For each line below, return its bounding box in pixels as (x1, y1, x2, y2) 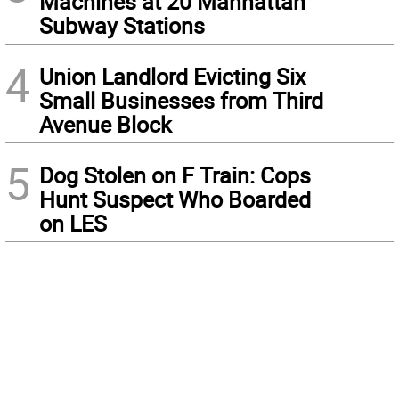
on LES (39, 208, 107, 239)
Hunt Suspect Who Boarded (39, 184, 311, 215)
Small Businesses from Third (39, 85, 323, 116)
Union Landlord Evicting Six (39, 61, 305, 92)
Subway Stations (39, 11, 205, 41)
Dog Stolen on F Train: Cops (39, 160, 311, 191)
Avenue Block (39, 110, 172, 140)
